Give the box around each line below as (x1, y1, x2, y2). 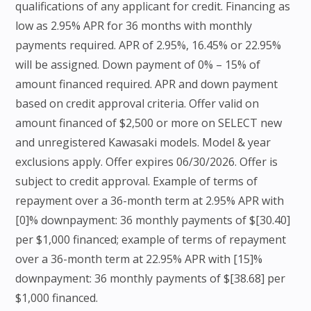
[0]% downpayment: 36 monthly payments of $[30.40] (15, 212, 291, 228)
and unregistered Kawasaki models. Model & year (15, 135, 271, 151)
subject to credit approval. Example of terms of (15, 174, 258, 190)
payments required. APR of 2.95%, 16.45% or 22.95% (15, 37, 282, 53)
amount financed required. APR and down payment (15, 76, 278, 92)
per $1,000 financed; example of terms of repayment (15, 232, 287, 248)
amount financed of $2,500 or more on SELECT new (15, 115, 283, 131)
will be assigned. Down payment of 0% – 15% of (15, 57, 261, 73)
